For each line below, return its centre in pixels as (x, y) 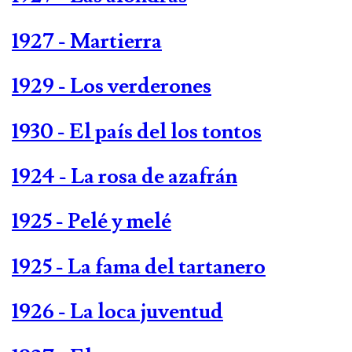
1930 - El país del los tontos (137, 131)
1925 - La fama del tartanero (139, 266)
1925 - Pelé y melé (92, 222)
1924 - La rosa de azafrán (125, 176)
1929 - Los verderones (112, 86)
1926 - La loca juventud (117, 312)
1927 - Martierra (87, 41)
